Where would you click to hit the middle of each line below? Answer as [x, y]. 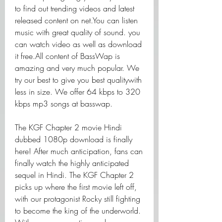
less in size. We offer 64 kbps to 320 [78, 92]
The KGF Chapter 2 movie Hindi [68, 127]
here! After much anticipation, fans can [79, 151]
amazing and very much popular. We [77, 68]
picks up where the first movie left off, [76, 187]
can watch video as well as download [78, 44]
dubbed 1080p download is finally [74, 139]
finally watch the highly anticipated [72, 163]
